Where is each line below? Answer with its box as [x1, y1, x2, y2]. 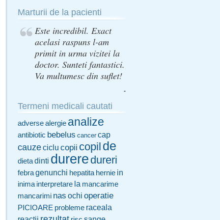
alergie [45, 119, 66, 127]
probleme [55, 204, 84, 212]
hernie [96, 169, 115, 177]
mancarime [82, 180, 118, 188]
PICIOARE [18, 204, 53, 212]
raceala [86, 203, 112, 212]
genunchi [35, 168, 68, 177]
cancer [77, 132, 96, 139]
